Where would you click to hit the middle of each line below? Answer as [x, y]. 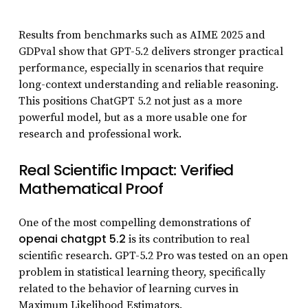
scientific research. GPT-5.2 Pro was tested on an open [153, 256]
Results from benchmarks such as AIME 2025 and [142, 35]
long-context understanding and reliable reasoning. [148, 85]
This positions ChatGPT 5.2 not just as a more [130, 101]
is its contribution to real [187, 240]
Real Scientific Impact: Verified [126, 170]
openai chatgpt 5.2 [72, 239]
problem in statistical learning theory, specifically [142, 273]
